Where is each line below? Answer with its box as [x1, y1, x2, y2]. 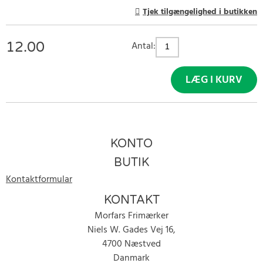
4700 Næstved [102, 236, 161, 252]
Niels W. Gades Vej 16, [87, 222, 176, 238]
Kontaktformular [6, 171, 72, 187]
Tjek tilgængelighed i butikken [143, 5, 257, 19]
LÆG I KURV [186, 71, 242, 89]
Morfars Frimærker [95, 208, 168, 224]
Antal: [131, 38, 156, 54]
